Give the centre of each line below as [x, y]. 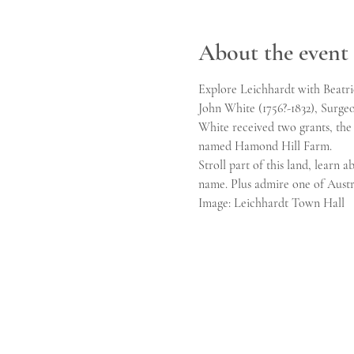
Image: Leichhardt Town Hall [271, 203]
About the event [273, 53]
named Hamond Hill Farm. [265, 147]
